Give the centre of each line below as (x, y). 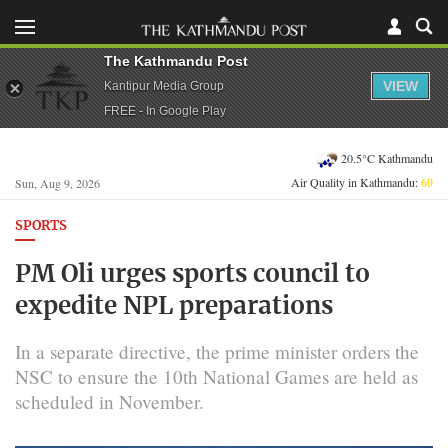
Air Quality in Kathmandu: (356, 182)
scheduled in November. (109, 401)
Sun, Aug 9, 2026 (57, 183)
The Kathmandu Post (176, 60)
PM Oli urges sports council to (192, 274)
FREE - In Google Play (165, 110)
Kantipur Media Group (164, 85)
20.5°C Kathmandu (387, 157)
